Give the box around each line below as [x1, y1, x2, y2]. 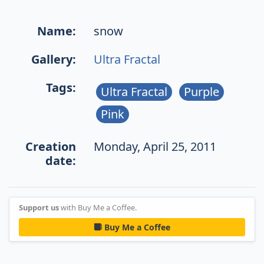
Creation [25, 138, 77, 154]
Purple [184, 83, 220, 100]
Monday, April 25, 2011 [94, 138, 217, 154]
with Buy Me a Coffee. [59, 202, 137, 213]
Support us [19, 202, 59, 213]
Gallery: [31, 51, 77, 67]
